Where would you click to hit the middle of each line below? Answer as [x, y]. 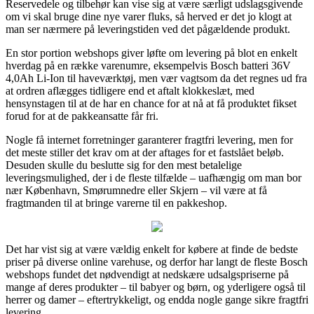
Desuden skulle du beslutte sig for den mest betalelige [124, 165]
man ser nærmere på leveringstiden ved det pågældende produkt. [148, 29]
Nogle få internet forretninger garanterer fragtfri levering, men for [149, 139]
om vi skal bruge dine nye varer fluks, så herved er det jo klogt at [149, 16]
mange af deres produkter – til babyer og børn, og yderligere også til [156, 287]
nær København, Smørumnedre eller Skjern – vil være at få [136, 190]
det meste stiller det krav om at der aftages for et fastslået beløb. [145, 152]
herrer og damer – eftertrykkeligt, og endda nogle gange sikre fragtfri [157, 299]
